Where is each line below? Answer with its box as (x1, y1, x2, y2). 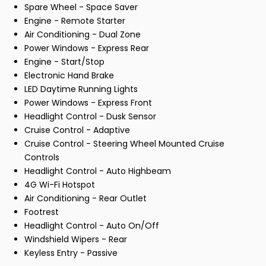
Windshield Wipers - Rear (24, 233, 127, 245)
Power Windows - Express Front (24, 96, 152, 109)
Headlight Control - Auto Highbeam (24, 164, 171, 177)
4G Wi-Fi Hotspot (24, 178, 95, 191)
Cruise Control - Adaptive (24, 123, 130, 136)
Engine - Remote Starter (24, 14, 125, 27)
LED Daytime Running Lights (24, 83, 138, 95)
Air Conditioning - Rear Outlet (24, 192, 147, 204)
